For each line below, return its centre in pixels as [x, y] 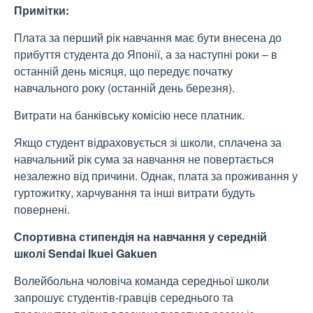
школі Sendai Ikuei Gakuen [86, 254]
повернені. [42, 210]
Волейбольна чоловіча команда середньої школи [141, 281]
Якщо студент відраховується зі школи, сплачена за [148, 143]
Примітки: [42, 10]
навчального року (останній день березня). [124, 88]
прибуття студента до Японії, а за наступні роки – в [146, 54]
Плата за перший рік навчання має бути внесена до [148, 38]
